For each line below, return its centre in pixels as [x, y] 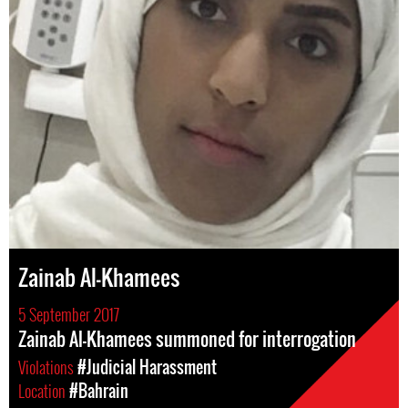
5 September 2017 [69, 315]
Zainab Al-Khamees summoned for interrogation [187, 339]
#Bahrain [99, 391]
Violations [48, 367]
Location [44, 391]
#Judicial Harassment [147, 367]
